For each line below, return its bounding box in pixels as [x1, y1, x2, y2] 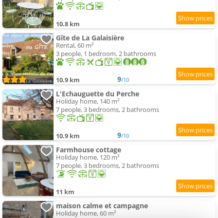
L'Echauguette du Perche [56, 89, 139, 99]
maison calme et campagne [56, 201, 148, 211]
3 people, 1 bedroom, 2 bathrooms [56, 49, 156, 58]
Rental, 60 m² [56, 41, 94, 50]
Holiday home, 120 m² [56, 153, 120, 162]
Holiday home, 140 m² [56, 97, 120, 106]
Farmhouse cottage [56, 145, 121, 155]
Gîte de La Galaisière [56, 33, 124, 43]
